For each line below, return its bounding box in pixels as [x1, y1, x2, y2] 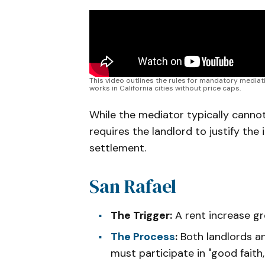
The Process [111, 229, 175, 244]
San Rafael [89, 173, 176, 199]
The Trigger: [111, 208, 172, 222]
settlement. [89, 140, 146, 155]
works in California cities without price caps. [89, 83, 241, 93]
